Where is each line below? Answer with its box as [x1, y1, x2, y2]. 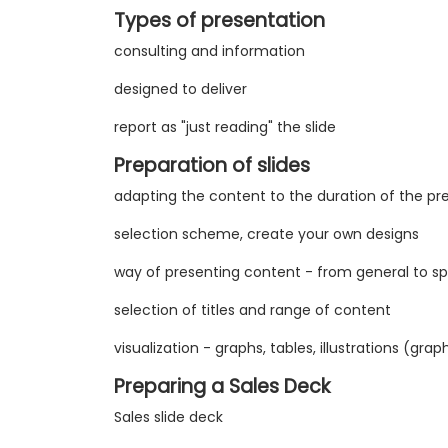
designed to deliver [114, 79, 247, 100]
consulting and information [114, 41, 305, 62]
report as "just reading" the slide [114, 117, 336, 138]
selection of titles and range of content [114, 300, 391, 321]
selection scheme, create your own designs [114, 224, 419, 245]
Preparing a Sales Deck [114, 373, 330, 401]
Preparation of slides [114, 152, 310, 180]
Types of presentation [114, 7, 325, 35]
